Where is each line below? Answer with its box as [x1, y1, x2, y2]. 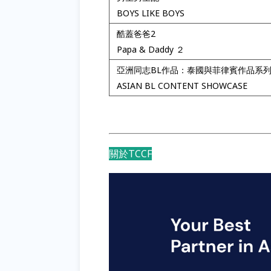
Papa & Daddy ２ [117, 44, 184, 55]
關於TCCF [109, 147, 152, 160]
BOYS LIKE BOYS [117, 7, 184, 19]
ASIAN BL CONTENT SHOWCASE [117, 80, 247, 91]
